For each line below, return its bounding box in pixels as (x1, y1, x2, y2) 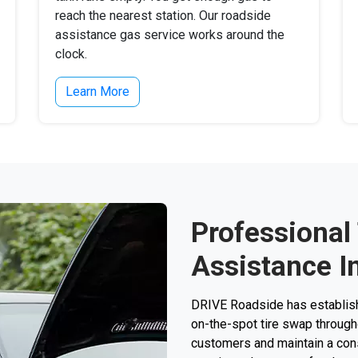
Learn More (66, 84, 129, 99)
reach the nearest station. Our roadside (55, 8, 271, 23)
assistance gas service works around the (55, 27, 284, 42)
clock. (55, 46, 87, 62)
